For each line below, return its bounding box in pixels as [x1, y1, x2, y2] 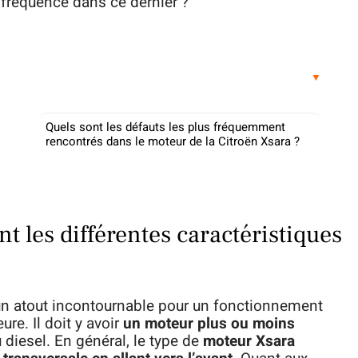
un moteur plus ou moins [119, 312, 295, 335]
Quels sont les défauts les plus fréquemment [46, 118, 285, 136]
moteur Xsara [203, 330, 295, 352]
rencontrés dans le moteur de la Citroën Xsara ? [46, 133, 300, 150]
